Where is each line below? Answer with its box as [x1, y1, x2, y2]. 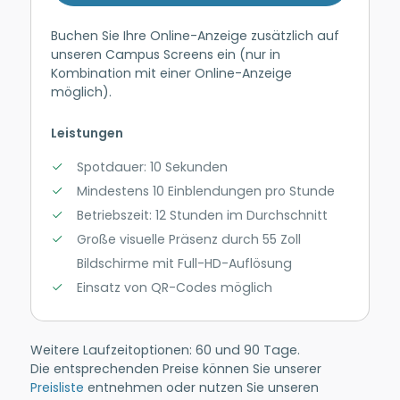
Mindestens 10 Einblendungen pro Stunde [76, 182, 335, 201]
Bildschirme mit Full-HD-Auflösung [76, 254, 292, 273]
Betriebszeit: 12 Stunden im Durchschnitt [76, 206, 328, 225]
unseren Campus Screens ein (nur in [51, 45, 281, 63]
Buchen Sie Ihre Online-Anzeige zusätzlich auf [51, 26, 340, 45]
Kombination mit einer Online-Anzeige [51, 63, 293, 82]
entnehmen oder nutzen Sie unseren [83, 379, 319, 397]
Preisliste [29, 379, 84, 397]
